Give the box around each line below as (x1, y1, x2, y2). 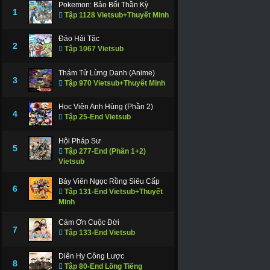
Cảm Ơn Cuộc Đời (58, 218, 119, 227)
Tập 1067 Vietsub (62, 44, 124, 53)
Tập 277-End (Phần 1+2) (62, 146, 146, 155)
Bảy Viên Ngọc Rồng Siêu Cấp (58, 177, 160, 186)
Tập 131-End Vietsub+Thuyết (62, 187, 163, 196)
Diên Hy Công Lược (58, 251, 124, 260)
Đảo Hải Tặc (58, 34, 99, 43)
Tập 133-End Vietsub (62, 228, 135, 237)
